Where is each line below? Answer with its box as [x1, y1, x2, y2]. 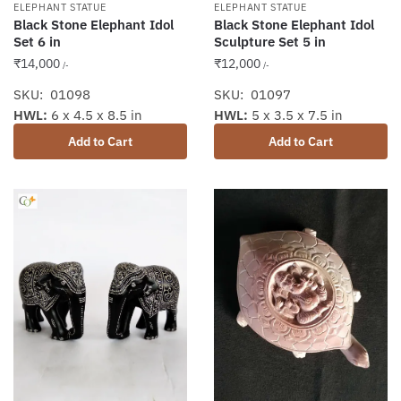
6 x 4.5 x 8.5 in [47, 107, 142, 124]
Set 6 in [13, 33, 61, 51]
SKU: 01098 [13, 86, 90, 104]
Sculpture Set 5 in [214, 33, 326, 51]
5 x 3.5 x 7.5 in [248, 107, 343, 124]
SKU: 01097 [214, 86, 291, 104]
